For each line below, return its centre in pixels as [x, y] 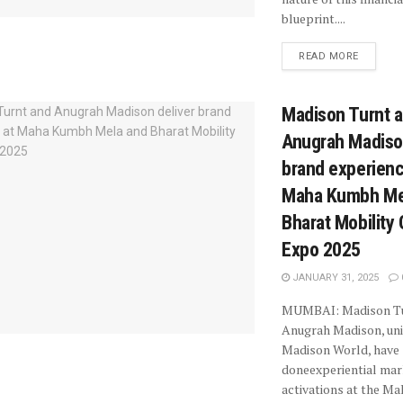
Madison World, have [340, 350]
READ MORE [329, 57]
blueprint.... [313, 19]
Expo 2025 [322, 250]
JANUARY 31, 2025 [334, 278]
